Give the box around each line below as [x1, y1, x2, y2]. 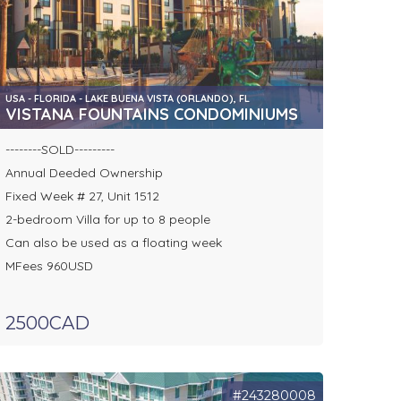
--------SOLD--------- [4, 141, 115, 158]
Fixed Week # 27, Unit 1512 [4, 188, 159, 205]
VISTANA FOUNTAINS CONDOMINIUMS [4, 104, 298, 125]
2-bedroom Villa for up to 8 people [4, 211, 210, 228]
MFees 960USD [4, 258, 93, 275]
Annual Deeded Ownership [4, 165, 163, 182]
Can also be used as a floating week [4, 235, 222, 252]
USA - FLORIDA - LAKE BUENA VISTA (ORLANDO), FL [4, 92, 250, 106]
